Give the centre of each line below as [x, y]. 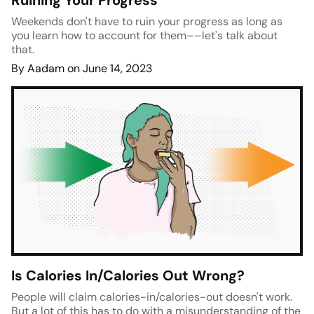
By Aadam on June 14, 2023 [82, 69]
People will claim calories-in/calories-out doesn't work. [152, 297]
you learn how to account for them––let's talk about [144, 36]
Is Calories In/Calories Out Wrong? [128, 276]
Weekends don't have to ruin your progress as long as [147, 22]
